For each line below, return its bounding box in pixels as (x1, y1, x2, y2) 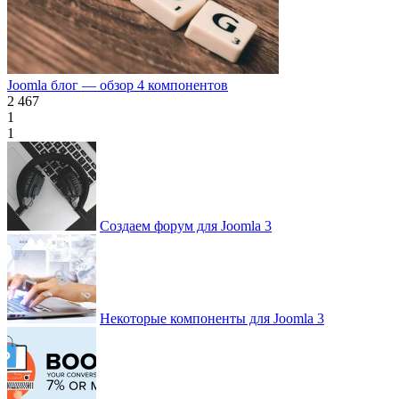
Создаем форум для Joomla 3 (100, 218, 272, 234)
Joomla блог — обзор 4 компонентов (7, 77, 228, 94)
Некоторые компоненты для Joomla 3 (100, 311, 324, 327)
